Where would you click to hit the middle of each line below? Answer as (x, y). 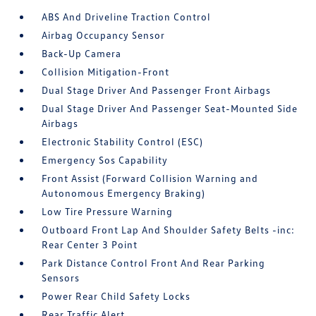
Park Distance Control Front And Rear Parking (154, 263)
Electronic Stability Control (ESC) (123, 141)
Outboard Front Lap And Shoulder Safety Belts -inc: (169, 230)
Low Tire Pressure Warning (108, 211)
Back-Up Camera (82, 53)
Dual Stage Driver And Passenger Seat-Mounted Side (170, 108)
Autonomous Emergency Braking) (124, 193)
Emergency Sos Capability (105, 160)
